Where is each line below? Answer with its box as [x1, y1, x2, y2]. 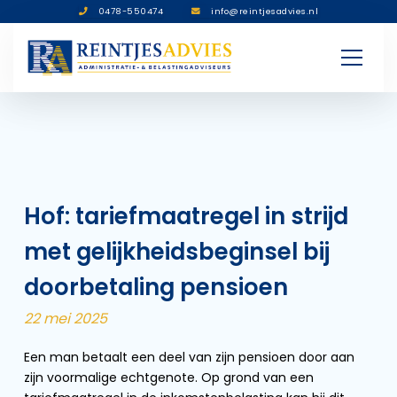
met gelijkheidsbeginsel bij [24, 236, 330, 268]
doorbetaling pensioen [24, 271, 288, 303]
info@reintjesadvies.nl [211, 5, 319, 17]
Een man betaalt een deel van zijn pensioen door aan [24, 348, 354, 366]
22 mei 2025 [24, 308, 107, 329]
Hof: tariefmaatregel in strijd [24, 200, 348, 232]
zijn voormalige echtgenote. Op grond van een [24, 369, 314, 386]
